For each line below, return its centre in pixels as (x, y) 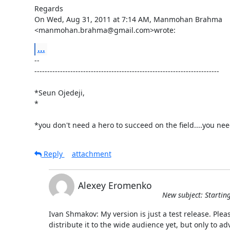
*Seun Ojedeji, (59, 92)
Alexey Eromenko (115, 185)
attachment (91, 154)
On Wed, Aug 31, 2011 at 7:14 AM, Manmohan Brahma (128, 19)
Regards (49, 8)
